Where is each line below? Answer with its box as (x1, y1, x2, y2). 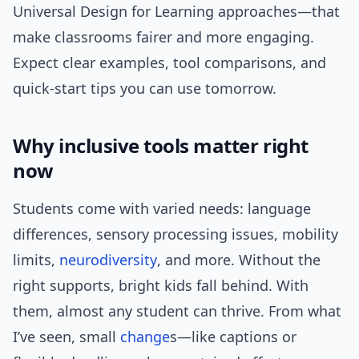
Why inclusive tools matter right (13, 132, 309, 159)
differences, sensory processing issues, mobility (13, 224, 338, 244)
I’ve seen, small (13, 327, 120, 347)
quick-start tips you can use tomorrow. (13, 79, 276, 99)
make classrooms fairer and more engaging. (13, 27, 314, 47)
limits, (13, 250, 59, 270)
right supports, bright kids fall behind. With (13, 276, 309, 296)
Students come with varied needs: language (13, 199, 311, 219)
